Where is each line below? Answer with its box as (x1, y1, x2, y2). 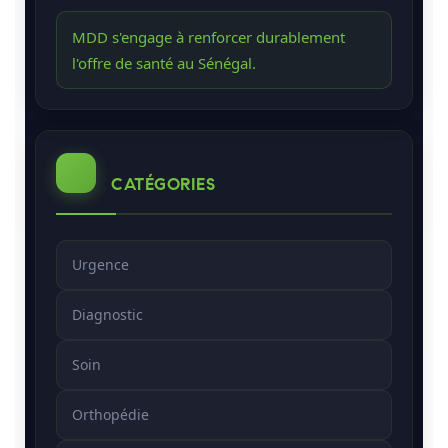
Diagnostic (72, 304, 143, 324)
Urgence (72, 254, 129, 274)
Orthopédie (72, 404, 149, 424)
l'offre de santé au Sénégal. (72, 52, 256, 73)
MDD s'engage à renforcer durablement (72, 26, 345, 47)
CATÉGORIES (111, 173, 215, 195)
